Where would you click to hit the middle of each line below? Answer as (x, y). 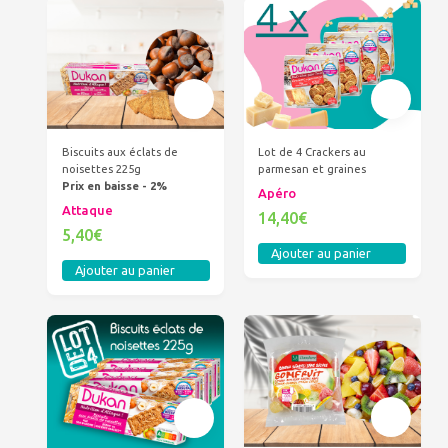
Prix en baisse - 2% (114, 185)
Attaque (87, 209)
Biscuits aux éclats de (119, 151)
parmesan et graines (312, 168)
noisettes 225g (101, 168)
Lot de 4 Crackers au (312, 151)
